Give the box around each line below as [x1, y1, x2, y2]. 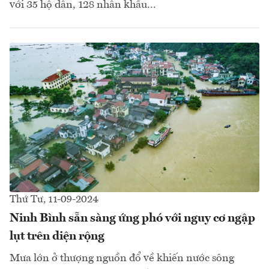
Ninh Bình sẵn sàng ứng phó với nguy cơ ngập [10, 213, 255, 225]
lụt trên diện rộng [10, 231, 104, 243]
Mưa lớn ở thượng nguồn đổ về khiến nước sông [10, 253, 234, 264]
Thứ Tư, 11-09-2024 [10, 195, 98, 205]
